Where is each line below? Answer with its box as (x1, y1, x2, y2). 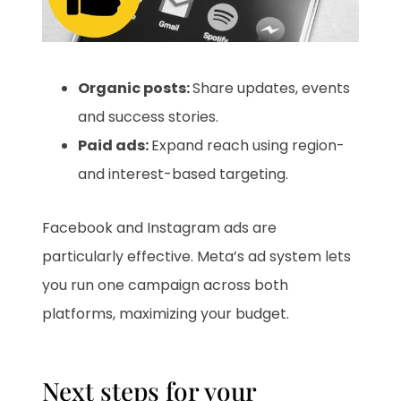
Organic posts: (78, 77, 193, 98)
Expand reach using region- (151, 134, 346, 156)
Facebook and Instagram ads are (42, 217, 277, 238)
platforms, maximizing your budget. (42, 303, 290, 324)
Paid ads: (78, 134, 152, 156)
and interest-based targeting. (78, 163, 289, 184)
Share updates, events (192, 77, 351, 98)
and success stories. (78, 106, 219, 127)
